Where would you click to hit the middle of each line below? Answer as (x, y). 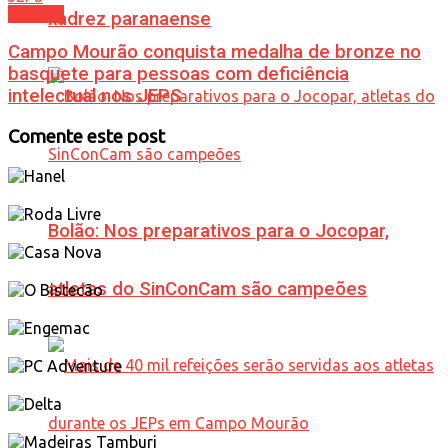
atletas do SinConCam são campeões (207, 288)
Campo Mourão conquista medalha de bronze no (214, 52)
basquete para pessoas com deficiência (178, 74)
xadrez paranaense (129, 19)
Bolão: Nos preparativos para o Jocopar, (218, 230)
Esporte (36, 13)
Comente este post (86, 137)
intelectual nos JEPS (95, 96)
